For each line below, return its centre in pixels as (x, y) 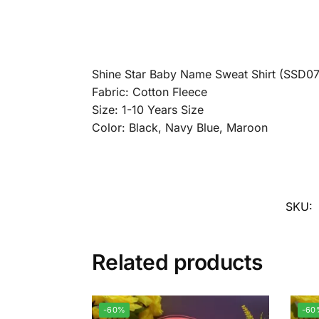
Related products (177, 262)
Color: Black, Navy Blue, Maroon (179, 128)
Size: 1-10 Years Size (147, 110)
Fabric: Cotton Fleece (149, 92)
